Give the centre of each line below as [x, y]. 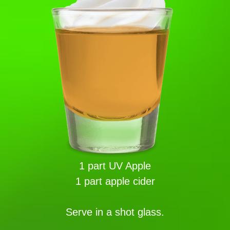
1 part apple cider [115, 181]
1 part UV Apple [115, 166]
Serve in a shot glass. [115, 212]
